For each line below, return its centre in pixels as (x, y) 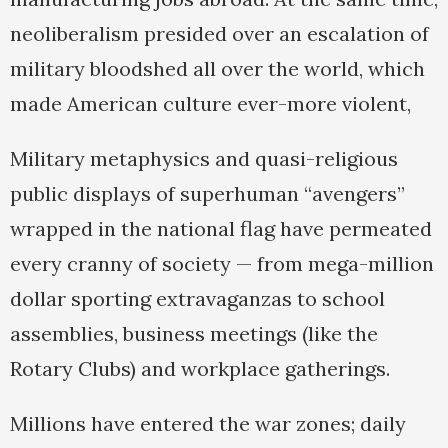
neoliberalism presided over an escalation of (219, 34)
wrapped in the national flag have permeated (221, 229)
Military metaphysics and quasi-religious (204, 159)
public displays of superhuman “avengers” (207, 194)
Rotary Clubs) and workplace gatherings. (200, 369)
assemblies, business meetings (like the (194, 334)
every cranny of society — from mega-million (222, 264)
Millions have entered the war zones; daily (208, 424)
